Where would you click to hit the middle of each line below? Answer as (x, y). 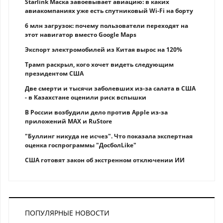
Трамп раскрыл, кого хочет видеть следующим (99, 65)
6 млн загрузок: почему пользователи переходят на (107, 26)
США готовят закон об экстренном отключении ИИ (105, 160)
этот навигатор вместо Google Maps (81, 35)
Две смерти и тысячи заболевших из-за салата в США (110, 89)
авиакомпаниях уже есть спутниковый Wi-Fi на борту (109, 11)
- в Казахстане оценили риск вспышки (86, 98)
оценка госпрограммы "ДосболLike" (81, 145)
